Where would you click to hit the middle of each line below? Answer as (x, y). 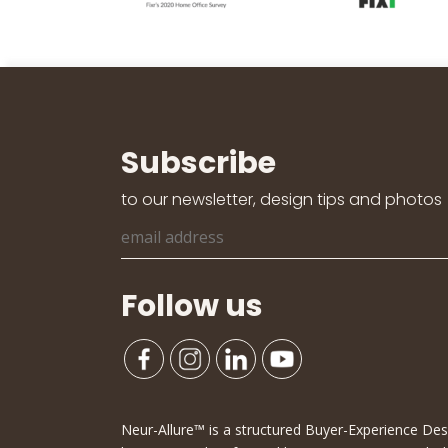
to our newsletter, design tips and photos (281, 199)
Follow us (191, 305)
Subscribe (198, 162)
